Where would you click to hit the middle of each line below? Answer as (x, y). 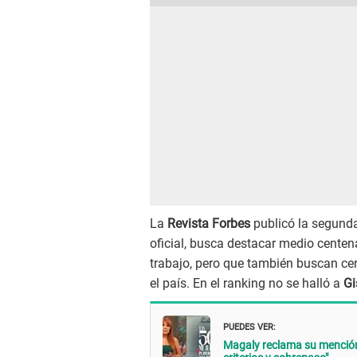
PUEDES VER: (249, 325)
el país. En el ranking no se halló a (247, 284)
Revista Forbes (209, 224)
